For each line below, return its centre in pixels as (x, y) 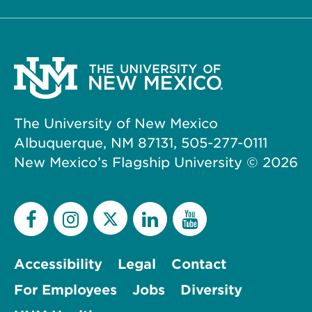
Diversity (211, 290)
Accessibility (58, 264)
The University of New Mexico (116, 123)
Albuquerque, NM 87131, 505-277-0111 (141, 143)
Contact (199, 264)
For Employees (65, 290)
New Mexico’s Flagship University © (138, 162)
